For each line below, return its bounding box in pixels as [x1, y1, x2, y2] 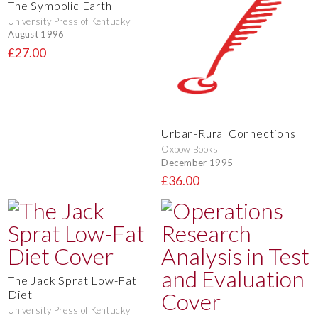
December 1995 [161, 156, 234, 168]
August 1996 [8, 28, 65, 40]
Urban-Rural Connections [161, 126, 296, 140]
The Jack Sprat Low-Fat [8, 273, 137, 287]
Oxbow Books [161, 143, 219, 155]
